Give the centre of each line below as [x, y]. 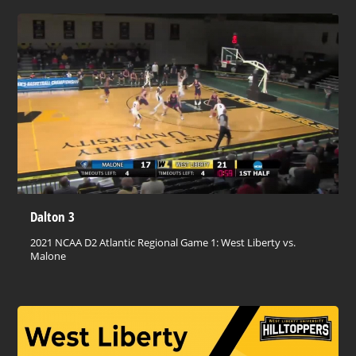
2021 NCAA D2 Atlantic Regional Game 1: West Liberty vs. [163, 242]
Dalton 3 [53, 216]
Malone [48, 255]
